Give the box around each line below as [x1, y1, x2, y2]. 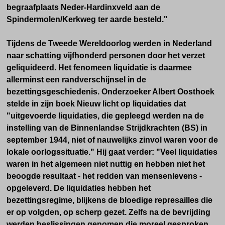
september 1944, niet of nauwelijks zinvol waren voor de [7, 135, 218, 144]
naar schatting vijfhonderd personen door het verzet [7, 51, 205, 60]
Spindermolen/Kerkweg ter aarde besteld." [7, 15, 168, 24]
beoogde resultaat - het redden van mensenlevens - [7, 171, 202, 180]
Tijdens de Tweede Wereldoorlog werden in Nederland [7, 39, 212, 48]
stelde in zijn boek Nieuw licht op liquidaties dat [7, 99, 186, 108]
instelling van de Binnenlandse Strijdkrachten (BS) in [7, 123, 207, 132]
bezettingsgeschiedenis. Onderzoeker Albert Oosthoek [7, 87, 214, 96]
